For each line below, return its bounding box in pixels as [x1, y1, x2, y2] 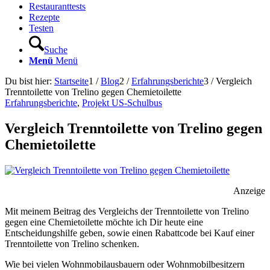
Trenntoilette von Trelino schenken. [5, 238, 139, 249]
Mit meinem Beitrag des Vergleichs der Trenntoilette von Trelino [5, 206, 249, 216]
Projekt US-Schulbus [82, 98, 162, 108]
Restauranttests [29, 1, 86, 11]
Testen [29, 23, 54, 33]
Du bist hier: [5, 76, 52, 86]
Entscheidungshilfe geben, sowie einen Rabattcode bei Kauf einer [5, 227, 254, 238]
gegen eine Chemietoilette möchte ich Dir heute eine [5, 216, 203, 227]
